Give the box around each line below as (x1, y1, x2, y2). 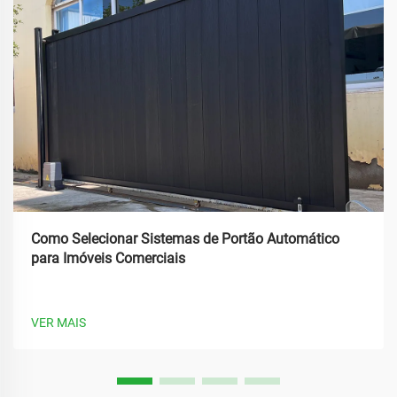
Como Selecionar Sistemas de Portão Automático (31, 230, 339, 247)
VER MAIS (31, 315, 86, 330)
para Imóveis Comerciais (31, 250, 185, 267)
